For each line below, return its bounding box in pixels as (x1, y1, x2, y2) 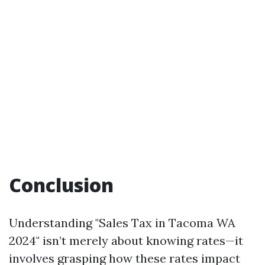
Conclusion (9, 172, 114, 198)
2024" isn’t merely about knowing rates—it (9, 233, 243, 248)
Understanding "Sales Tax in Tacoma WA (9, 215, 235, 230)
